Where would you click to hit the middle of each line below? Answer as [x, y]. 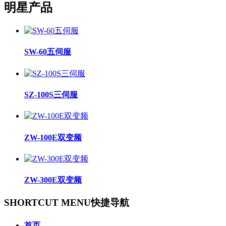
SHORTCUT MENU [47, 203]
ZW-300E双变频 [53, 180]
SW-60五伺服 [48, 52]
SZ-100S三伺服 [51, 95]
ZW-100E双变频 [53, 137]
